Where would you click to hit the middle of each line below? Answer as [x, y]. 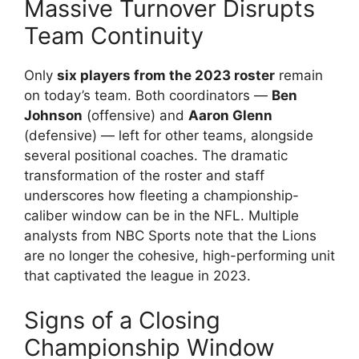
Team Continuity [114, 36]
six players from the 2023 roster [166, 75]
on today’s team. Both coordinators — [148, 95]
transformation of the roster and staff [144, 175]
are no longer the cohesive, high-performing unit [179, 256]
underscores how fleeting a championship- [161, 196]
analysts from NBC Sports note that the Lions [170, 236]
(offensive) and [135, 115]
